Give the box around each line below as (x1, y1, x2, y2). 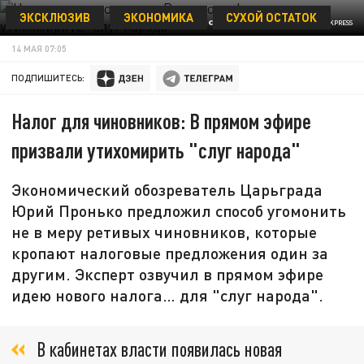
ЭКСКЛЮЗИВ (19, 9, 90, 24)
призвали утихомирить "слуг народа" (11, 137, 301, 163)
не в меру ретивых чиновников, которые (11, 222, 318, 242)
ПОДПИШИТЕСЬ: (11, 72, 85, 84)
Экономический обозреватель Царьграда (11, 180, 323, 200)
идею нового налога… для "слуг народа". (11, 285, 324, 305)
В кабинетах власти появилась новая (37, 337, 282, 362)
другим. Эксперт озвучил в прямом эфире (11, 264, 324, 284)
